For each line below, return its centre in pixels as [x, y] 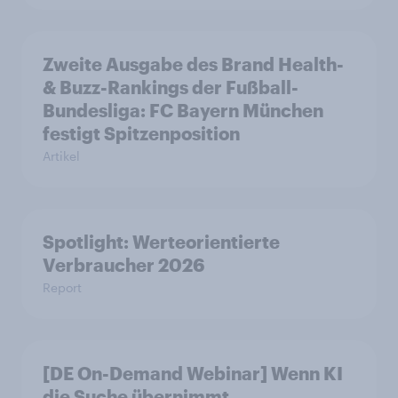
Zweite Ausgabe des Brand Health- [193, 64]
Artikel [61, 156]
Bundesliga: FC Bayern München [183, 110]
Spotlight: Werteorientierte [161, 242]
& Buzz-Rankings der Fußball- [171, 87]
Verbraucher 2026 [123, 265]
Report [62, 287]
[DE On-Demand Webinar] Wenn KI [193, 373]
